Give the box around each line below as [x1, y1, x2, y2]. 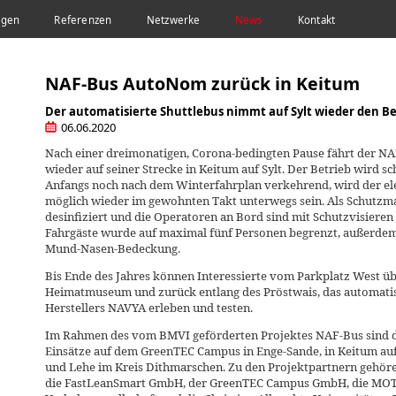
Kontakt [297, 13, 336, 27]
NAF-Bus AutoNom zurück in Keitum [44, 72, 360, 96]
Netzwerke [146, 13, 201, 27]
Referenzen [54, 13, 112, 27]
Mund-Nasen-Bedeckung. [44, 240, 180, 256]
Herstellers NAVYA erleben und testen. [44, 299, 253, 316]
